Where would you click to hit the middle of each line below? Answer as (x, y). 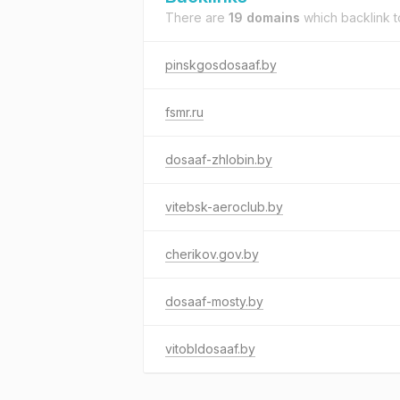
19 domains (264, 17)
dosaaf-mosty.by (214, 301)
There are (197, 17)
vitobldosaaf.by (210, 349)
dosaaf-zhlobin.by (219, 159)
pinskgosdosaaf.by (221, 65)
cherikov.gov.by (212, 254)
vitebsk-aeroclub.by (224, 207)
